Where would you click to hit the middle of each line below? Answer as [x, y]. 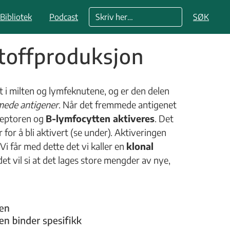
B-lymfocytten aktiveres [100, 118]
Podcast [64, 17]
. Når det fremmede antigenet [118, 104]
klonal [140, 146]
